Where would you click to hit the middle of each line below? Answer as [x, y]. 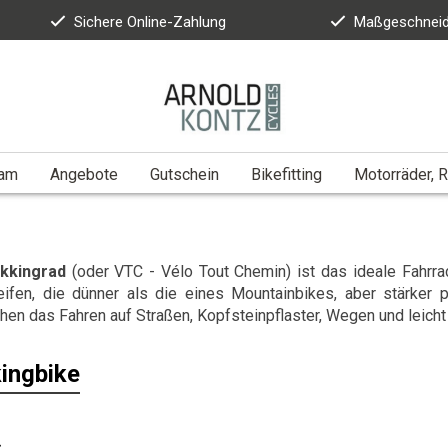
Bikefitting [286, 174]
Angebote [84, 174]
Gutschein [184, 174]
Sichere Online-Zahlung [150, 22]
